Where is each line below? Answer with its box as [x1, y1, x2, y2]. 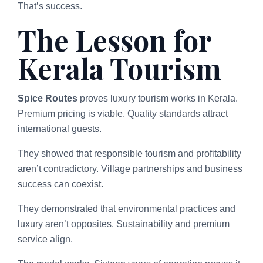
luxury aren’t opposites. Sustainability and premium [18, 218, 230, 229]
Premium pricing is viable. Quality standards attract [18, 108, 228, 119]
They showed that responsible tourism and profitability [18, 148, 241, 159]
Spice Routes [18, 93, 77, 103]
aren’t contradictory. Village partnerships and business [18, 163, 242, 174]
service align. [18, 234, 73, 244]
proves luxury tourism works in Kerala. [77, 93, 238, 103]
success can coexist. [18, 178, 103, 189]
